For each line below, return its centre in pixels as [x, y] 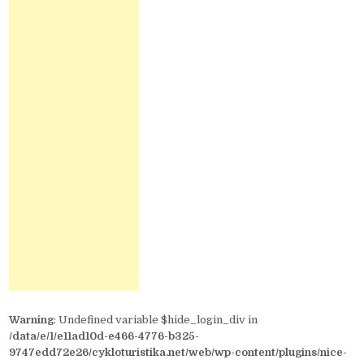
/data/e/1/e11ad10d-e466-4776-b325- [104, 336]
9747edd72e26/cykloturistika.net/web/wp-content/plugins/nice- [178, 352]
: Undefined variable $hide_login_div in [156, 319]
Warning [32, 319]
